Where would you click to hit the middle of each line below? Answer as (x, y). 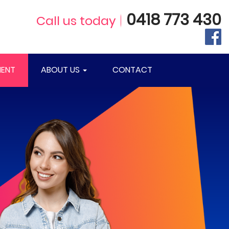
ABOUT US (61, 70)
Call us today (76, 20)
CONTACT (132, 70)
